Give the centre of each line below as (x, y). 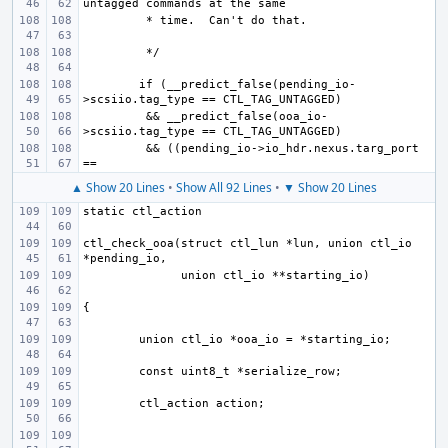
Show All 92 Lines (224, 187)
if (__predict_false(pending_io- (247, 84)
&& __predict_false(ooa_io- (233, 116)
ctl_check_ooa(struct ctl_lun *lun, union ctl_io (247, 243)
